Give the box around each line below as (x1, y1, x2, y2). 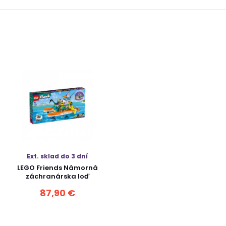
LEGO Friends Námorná (17, 163, 98, 173)
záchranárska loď (25, 172, 89, 181)
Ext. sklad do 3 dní (27, 152, 88, 160)
